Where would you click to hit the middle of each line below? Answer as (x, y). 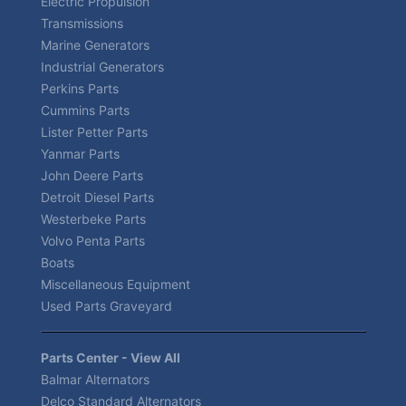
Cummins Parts (85, 110)
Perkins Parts (80, 88)
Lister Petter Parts (94, 131)
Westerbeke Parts (93, 218)
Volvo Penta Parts (93, 240)
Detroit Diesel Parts (97, 197)
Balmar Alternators (95, 379)
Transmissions (82, 23)
